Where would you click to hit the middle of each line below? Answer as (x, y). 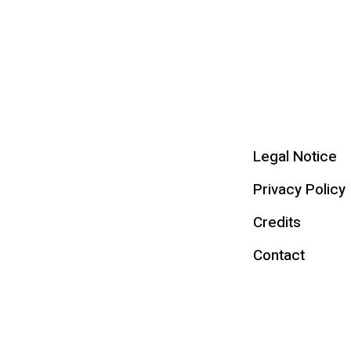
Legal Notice (295, 157)
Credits (277, 223)
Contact (279, 255)
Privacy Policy (299, 190)
